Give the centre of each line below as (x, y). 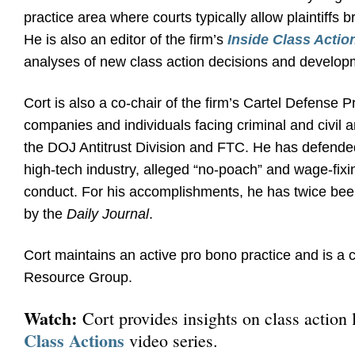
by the (45, 214)
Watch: (53, 318)
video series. (171, 340)
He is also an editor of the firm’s (126, 40)
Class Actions (74, 340)
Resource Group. (78, 277)
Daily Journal (108, 214)
